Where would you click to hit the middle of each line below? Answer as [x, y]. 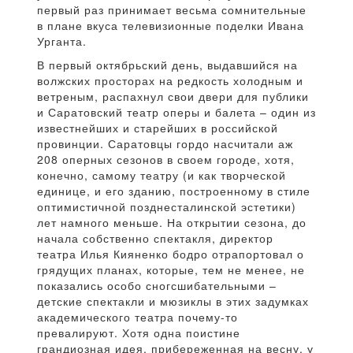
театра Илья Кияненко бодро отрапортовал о [171, 254]
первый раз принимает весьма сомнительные [172, 10]
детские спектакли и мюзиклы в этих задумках [173, 301]
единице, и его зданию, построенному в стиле [174, 191]
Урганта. [62, 41]
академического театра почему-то [137, 317]
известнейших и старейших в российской [158, 128]
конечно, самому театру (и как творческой [162, 175]
